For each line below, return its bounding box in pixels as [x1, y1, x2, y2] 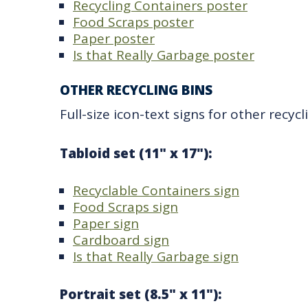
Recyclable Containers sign [73, 181, 239, 200]
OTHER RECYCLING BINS [60, 81, 212, 100]
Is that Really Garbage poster [73, 45, 254, 64]
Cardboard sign [73, 231, 169, 250]
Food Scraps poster [73, 12, 194, 31]
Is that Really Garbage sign [73, 247, 239, 266]
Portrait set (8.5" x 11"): [60, 285, 222, 303]
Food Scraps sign [73, 198, 178, 217]
